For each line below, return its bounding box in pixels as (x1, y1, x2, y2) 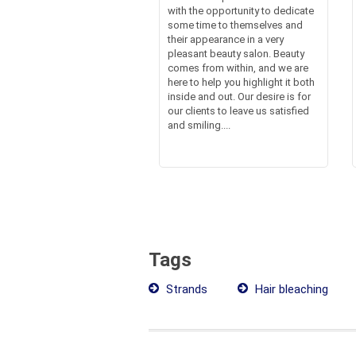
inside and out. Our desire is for (167, 90, 311, 103)
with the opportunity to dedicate (167, 4, 314, 17)
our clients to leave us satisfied (167, 104, 309, 117)
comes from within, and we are (167, 61, 308, 74)
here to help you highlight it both (167, 75, 315, 88)
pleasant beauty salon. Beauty (167, 47, 304, 60)
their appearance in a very (167, 33, 284, 45)
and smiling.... (167, 118, 230, 131)
